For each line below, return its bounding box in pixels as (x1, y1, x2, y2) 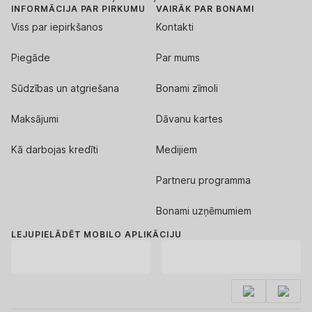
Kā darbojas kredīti (11, 143, 98, 155)
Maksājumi (11, 112, 58, 125)
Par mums (156, 51, 200, 63)
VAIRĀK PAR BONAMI (156, 3, 255, 14)
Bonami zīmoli (156, 81, 218, 94)
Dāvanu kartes (156, 112, 223, 125)
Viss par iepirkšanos (11, 20, 103, 33)
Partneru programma (156, 173, 251, 186)
